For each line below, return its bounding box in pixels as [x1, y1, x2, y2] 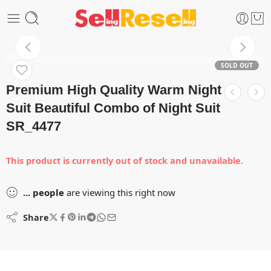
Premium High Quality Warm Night [6, 82, 221, 97]
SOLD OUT [221, 61, 253, 70]
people [33, 186, 64, 198]
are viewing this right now [64, 186, 175, 198]
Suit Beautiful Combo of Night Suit [6, 100, 220, 116]
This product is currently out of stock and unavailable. [6, 154, 243, 166]
